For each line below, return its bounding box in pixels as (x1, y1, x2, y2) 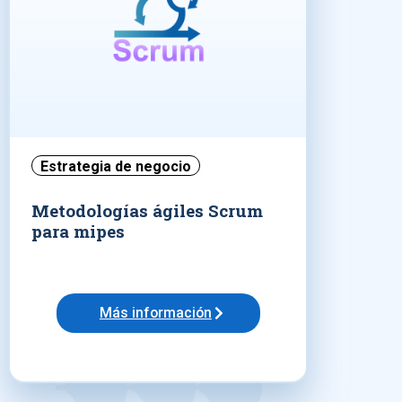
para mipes (31, 220, 126, 243)
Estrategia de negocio (40, 157, 192, 175)
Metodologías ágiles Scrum (31, 199, 264, 223)
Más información (99, 304, 212, 322)
